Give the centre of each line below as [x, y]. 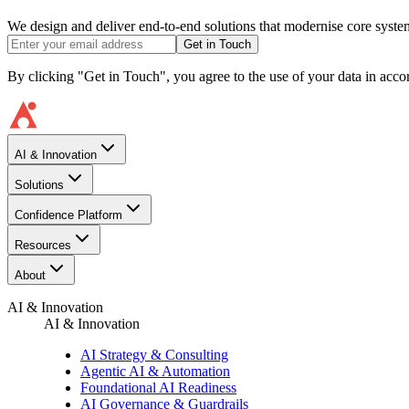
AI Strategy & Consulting [154, 354]
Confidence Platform [68, 215]
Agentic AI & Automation [155, 371]
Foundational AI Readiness [158, 387]
